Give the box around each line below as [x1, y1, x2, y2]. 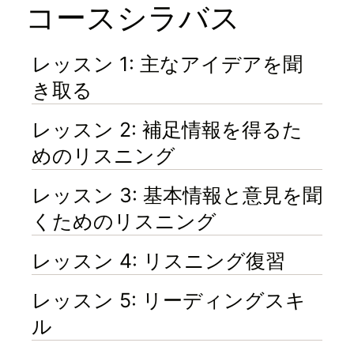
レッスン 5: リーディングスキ [32, 288, 306, 313]
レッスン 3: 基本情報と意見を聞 [32, 183, 322, 208]
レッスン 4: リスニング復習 [32, 249, 285, 273]
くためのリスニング [32, 209, 217, 234]
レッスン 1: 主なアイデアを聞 [32, 52, 303, 77]
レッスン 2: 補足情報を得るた [32, 118, 303, 142]
